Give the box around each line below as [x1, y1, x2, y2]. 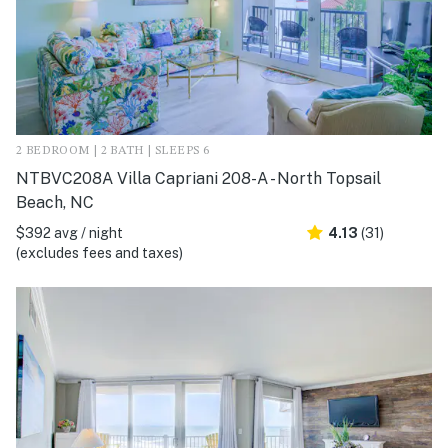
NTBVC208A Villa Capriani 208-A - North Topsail [16, 168, 381, 188]
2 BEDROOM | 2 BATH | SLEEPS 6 [16, 144, 210, 157]
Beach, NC [16, 192, 94, 212]
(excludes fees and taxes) [16, 244, 183, 261]
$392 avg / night [16, 224, 123, 241]
